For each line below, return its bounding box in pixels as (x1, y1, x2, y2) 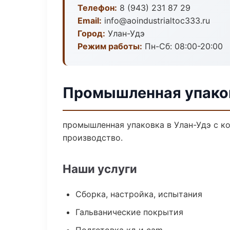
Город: (78, 28, 105, 39)
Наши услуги (63, 162, 137, 176)
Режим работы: (78, 41, 142, 51)
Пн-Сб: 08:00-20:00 (142, 41, 223, 51)
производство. (63, 132, 123, 143)
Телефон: (78, 3, 117, 13)
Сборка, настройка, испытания (75, 189, 202, 199)
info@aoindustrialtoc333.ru (102, 15, 210, 26)
